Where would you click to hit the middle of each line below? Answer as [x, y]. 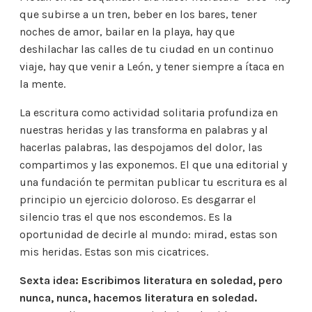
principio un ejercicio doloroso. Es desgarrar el [138, 200]
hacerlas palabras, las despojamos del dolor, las [141, 147]
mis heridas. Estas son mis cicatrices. [114, 252]
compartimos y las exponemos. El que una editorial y [153, 165]
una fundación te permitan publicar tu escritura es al [154, 182]
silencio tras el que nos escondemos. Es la [126, 217]
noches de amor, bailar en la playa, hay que [127, 32]
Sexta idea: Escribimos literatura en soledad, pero [151, 280]
